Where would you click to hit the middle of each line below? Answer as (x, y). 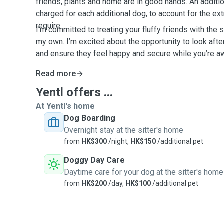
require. (50, 26)
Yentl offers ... (74, 92)
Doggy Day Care (94, 160)
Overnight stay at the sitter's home (124, 130)
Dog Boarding (90, 118)
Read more (56, 74)
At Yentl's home (65, 106)
